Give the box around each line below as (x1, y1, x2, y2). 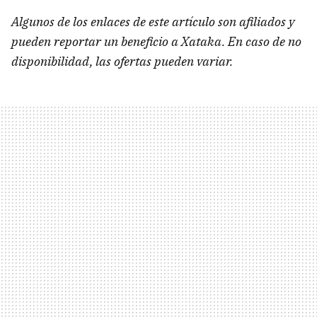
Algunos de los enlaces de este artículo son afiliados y (11, 13, 294, 30)
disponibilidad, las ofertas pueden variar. (11, 53, 233, 70)
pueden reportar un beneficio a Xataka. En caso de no (11, 33, 301, 50)
